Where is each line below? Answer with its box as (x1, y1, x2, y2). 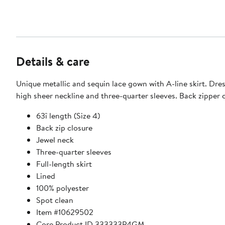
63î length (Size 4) (36, 110, 100, 122)
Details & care (16, 53, 89, 70)
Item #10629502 (36, 206, 93, 218)
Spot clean (36, 194, 73, 206)
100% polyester (36, 182, 89, 194)
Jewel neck (36, 134, 74, 146)
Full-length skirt (36, 158, 92, 170)
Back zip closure (36, 122, 92, 134)
